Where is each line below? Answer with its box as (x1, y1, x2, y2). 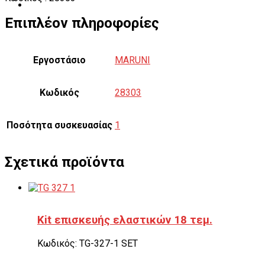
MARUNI (115, 54, 150, 66)
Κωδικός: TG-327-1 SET (37, 237, 138, 249)
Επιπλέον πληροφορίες (5, 15, 159, 32)
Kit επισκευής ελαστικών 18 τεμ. (37, 213, 212, 227)
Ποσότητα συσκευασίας (7, 119, 112, 131)
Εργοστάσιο (33, 54, 86, 66)
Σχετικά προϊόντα (5, 154, 124, 171)
